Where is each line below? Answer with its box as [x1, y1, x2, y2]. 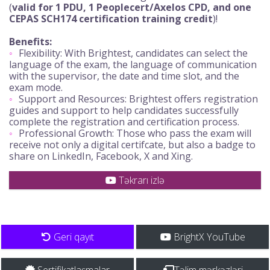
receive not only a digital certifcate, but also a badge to [9, 138, 256, 152]
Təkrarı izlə [116, 174, 165, 187]
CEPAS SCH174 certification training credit [9, 12, 213, 26]
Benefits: [9, 35, 52, 49]
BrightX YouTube [171, 230, 245, 244]
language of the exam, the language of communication [9, 58, 257, 72]
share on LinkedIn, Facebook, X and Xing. [9, 149, 193, 163]
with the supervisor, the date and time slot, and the [9, 69, 239, 83]
